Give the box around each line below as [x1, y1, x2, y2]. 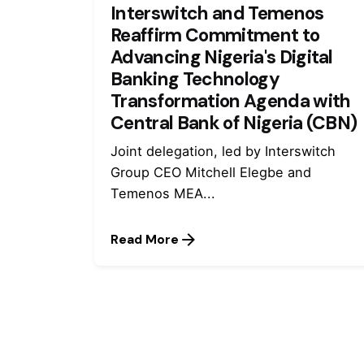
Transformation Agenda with [110, 89, 351, 113]
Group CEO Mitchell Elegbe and [110, 163, 312, 180]
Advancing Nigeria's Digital [110, 45, 333, 69]
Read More [110, 232, 180, 249]
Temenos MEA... [110, 184, 216, 201]
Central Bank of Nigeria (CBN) [110, 110, 357, 135]
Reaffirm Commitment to [110, 23, 320, 47]
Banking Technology [110, 67, 279, 91]
